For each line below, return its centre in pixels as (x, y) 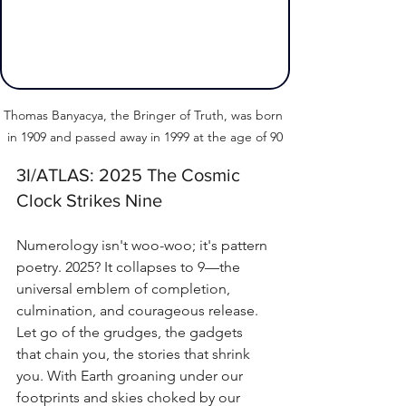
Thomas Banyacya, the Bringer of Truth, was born (145, 115)
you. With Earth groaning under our (131, 375)
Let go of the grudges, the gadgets (131, 332)
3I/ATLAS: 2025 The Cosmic (130, 174)
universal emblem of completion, (125, 288)
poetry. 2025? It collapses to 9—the (130, 266)
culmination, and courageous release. (139, 310)
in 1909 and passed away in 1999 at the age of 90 (145, 136)
